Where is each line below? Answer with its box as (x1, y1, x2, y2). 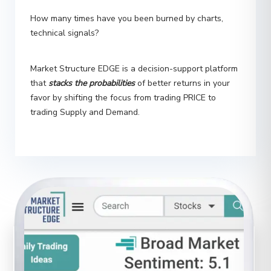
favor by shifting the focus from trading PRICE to (30, 70, 216, 82)
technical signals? (30, 5, 99, 18)
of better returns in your (135, 56, 230, 68)
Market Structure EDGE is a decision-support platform (30, 41, 238, 53)
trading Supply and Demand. (30, 85, 140, 97)
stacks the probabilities (48, 56, 135, 68)
